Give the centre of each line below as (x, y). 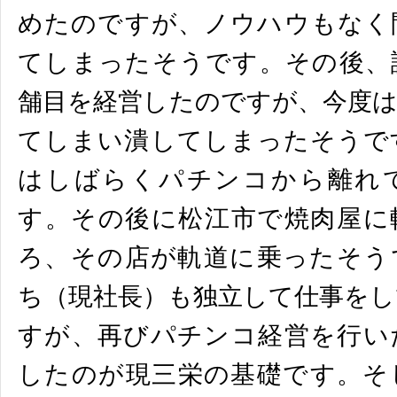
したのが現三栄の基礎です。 (191, 374)
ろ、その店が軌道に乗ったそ (191, 257)
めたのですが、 (111, 23)
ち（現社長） (93, 296)
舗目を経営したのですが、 (171, 101)
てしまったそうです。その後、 (205, 62)
